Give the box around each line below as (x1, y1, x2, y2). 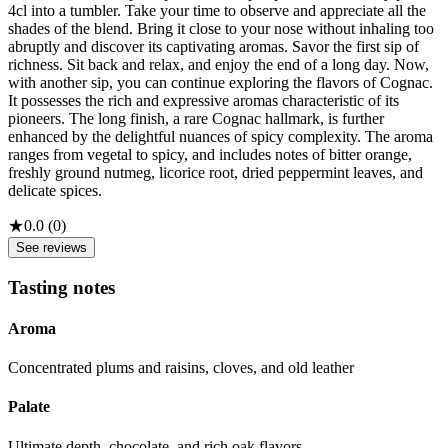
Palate (8, 398, 50, 416)
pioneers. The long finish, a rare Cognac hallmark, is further (8, 109, 384, 127)
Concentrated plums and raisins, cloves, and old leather (8, 359, 354, 377)
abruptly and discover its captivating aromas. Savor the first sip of (8, 37, 419, 55)
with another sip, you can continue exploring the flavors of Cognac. (8, 73, 433, 91)
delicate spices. (8, 181, 102, 199)
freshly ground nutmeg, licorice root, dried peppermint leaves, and (8, 163, 423, 181)
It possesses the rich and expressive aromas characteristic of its (8, 91, 399, 109)
